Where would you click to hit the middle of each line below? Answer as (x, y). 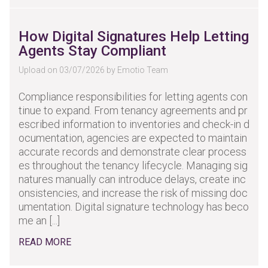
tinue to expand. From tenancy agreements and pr (133, 110)
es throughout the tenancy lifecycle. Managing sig (133, 165)
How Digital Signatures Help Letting (134, 36)
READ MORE (45, 242)
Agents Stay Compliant (92, 51)
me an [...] (39, 220)
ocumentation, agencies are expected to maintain (133, 138)
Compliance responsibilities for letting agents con (133, 97)
